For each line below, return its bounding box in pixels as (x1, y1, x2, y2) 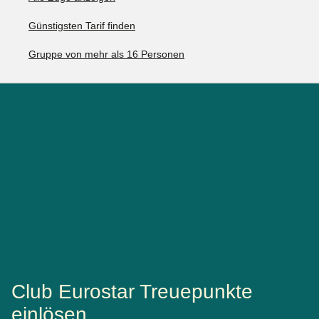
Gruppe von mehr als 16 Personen (28, 48, 184, 60)
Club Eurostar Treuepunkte (11, 281, 253, 303)
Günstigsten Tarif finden (28, 20, 135, 31)
